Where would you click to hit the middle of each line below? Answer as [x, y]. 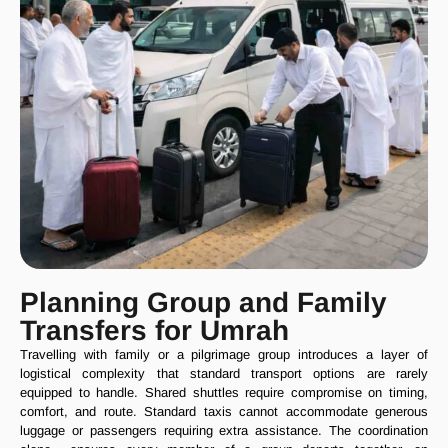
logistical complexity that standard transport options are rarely [224, 374]
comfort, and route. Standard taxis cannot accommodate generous [224, 412]
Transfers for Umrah [154, 331]
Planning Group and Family [203, 303]
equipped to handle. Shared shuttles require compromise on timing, [224, 393]
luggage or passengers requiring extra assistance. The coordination [224, 431]
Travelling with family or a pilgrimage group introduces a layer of [224, 355]
